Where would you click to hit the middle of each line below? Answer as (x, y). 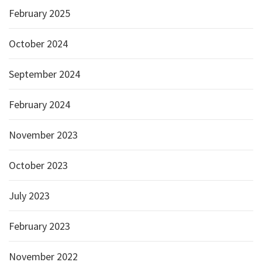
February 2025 (39, 13)
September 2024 (44, 74)
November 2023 (43, 135)
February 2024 (39, 104)
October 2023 (38, 165)
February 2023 (39, 226)
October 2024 (38, 44)
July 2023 (29, 196)
